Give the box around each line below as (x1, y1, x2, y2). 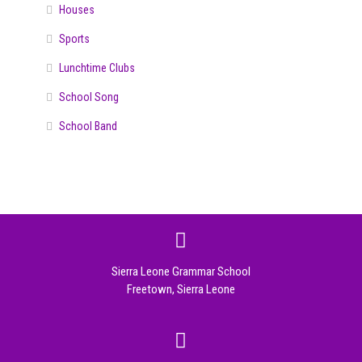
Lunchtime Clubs (58, 61, 135, 74)
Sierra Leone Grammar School (111, 263, 250, 279)
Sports (58, 32, 90, 45)
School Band (58, 119, 117, 133)
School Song (58, 90, 119, 103)
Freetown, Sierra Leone (126, 281, 235, 297)
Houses (58, 2, 95, 16)
